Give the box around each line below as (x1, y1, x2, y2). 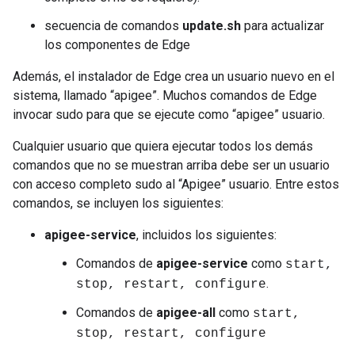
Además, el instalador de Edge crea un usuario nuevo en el (13, 69, 334, 84)
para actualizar (241, 18, 324, 33)
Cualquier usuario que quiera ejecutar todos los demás (13, 139, 313, 154)
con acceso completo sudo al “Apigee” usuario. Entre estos (13, 177, 339, 192)
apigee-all (156, 305, 216, 320)
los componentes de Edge (44, 37, 190, 52)
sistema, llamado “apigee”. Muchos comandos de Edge (13, 88, 317, 103)
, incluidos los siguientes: (136, 227, 277, 242)
